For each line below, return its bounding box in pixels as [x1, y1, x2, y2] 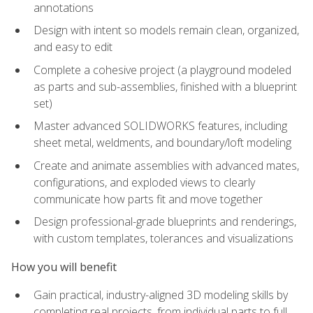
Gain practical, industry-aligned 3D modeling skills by [34, 286, 288, 303]
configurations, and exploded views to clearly [34, 174, 255, 190]
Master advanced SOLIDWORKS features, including [34, 118, 287, 134]
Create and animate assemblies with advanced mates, [34, 157, 299, 173]
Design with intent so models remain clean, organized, [34, 22, 299, 38]
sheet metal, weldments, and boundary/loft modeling [34, 135, 291, 151]
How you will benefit [11, 259, 117, 275]
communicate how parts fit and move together [34, 191, 263, 207]
